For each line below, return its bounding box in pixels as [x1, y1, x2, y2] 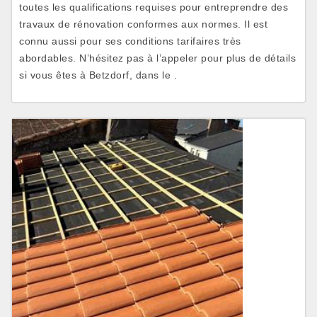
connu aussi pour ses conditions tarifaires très [19, 35, 241, 47]
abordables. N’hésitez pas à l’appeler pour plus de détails [19, 52, 296, 64]
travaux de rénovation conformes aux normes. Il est [19, 18, 267, 30]
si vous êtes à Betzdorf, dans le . [19, 69, 177, 81]
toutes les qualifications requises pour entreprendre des [19, 1, 288, 13]
